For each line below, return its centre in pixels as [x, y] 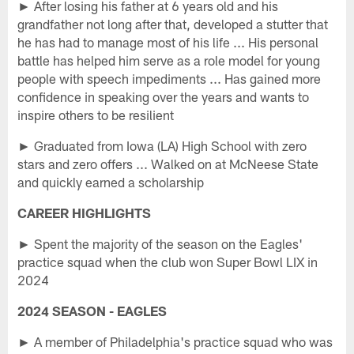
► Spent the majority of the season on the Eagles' [160, 243]
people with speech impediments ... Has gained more [169, 78]
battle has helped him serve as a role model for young [169, 60]
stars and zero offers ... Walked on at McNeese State [168, 163]
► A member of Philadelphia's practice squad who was [175, 341]
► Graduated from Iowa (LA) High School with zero [162, 145]
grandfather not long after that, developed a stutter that [173, 23]
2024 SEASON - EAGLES [92, 310]
